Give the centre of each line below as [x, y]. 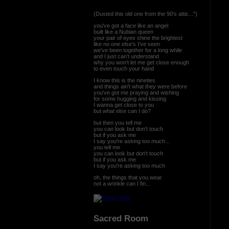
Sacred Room [121, 219]
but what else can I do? [122, 111]
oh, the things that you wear [128, 177]
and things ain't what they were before [140, 86]
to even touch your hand [123, 68]
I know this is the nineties [125, 80]
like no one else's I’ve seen [127, 44]
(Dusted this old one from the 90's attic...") [145, 14]
